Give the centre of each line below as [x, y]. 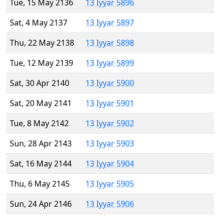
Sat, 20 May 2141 [41, 103]
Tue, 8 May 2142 [39, 124]
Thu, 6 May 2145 [40, 184]
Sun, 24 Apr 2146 [41, 204]
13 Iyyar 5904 [110, 164]
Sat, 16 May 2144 [41, 164]
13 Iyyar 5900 [110, 83]
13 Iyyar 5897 [110, 23]
